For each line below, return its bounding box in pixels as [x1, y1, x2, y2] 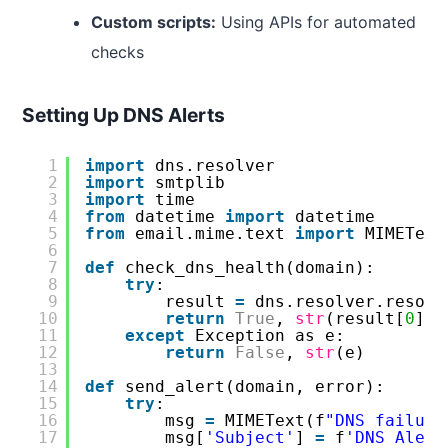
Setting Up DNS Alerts [22, 103, 225, 128]
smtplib [155, 173, 225, 193]
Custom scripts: [90, 11, 216, 32]
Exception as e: [195, 326, 345, 346]
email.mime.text [135, 224, 295, 244]
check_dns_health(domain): [125, 258, 375, 278]
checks [90, 41, 144, 62]
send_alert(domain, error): [125, 377, 385, 397]
